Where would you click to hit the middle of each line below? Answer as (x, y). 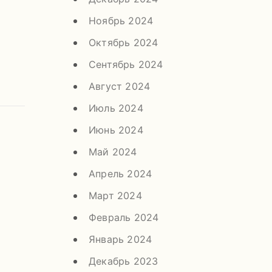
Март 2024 (115, 195)
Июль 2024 (116, 108)
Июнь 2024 (116, 130)
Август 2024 (120, 86)
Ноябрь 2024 (121, 20)
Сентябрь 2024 (126, 64)
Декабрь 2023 (124, 261)
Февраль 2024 (124, 217)
